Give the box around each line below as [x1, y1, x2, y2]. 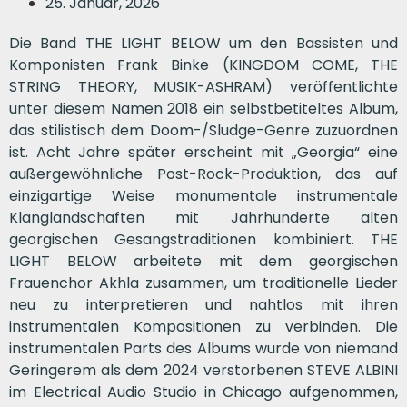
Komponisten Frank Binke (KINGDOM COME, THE [9, 54, 398, 75]
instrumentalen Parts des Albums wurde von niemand [9, 337, 398, 359]
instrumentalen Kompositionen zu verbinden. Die [9, 315, 398, 337]
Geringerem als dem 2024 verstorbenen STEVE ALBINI [9, 359, 398, 381]
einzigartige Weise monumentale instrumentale [9, 184, 398, 206]
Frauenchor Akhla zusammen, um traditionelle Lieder [9, 272, 398, 293]
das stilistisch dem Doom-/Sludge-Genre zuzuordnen [9, 119, 398, 141]
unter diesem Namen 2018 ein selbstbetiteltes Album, [9, 97, 398, 119]
